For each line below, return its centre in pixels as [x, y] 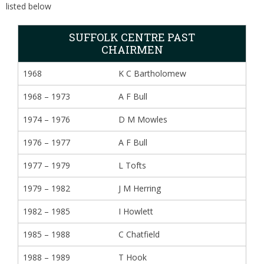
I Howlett [136, 211]
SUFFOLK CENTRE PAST [132, 37]
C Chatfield [139, 234]
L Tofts [132, 165]
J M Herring [140, 188]
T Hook [133, 257]
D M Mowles [143, 119]
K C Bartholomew [152, 73]
